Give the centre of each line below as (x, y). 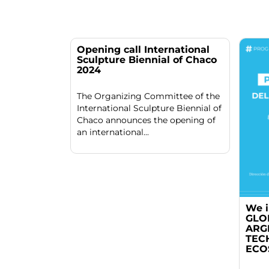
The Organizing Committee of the (148, 96)
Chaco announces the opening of (146, 120)
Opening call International (143, 49)
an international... (113, 132)
